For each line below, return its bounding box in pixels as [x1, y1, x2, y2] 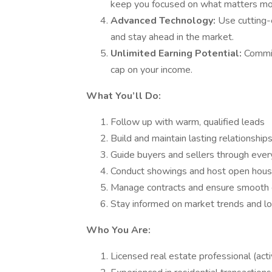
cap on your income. [110, 63, 192, 76]
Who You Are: [86, 223, 151, 237]
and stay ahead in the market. [110, 30, 234, 44]
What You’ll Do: [86, 89, 161, 103]
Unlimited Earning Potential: [110, 47, 244, 60]
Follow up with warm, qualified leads [110, 115, 265, 129]
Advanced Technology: [110, 14, 218, 27]
